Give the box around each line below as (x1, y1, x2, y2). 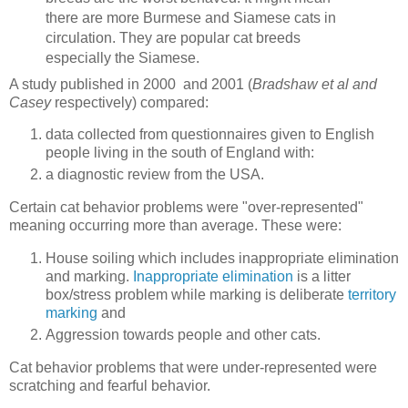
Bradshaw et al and (252, 76, 377, 92)
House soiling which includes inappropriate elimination (46, 250, 399, 267)
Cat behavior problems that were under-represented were (9, 359, 377, 375)
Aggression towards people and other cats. (46, 326, 321, 342)
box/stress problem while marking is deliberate (46, 287, 348, 303)
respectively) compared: (51, 94, 209, 110)
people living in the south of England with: (46, 145, 314, 161)
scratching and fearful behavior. (9, 377, 210, 393)
